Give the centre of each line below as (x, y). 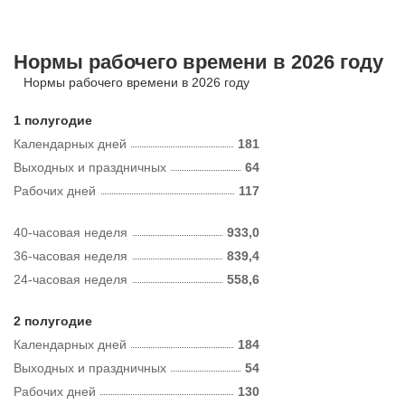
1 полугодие (53, 120)
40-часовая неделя (71, 232)
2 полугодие (53, 321)
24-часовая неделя (71, 279)
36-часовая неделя (71, 256)
